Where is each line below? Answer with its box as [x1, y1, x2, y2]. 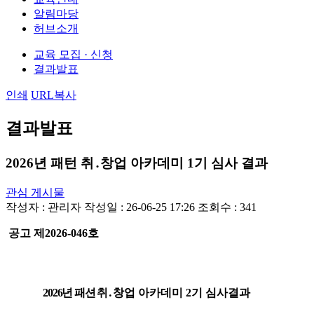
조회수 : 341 [198, 200, 257, 213]
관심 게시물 [6, 186, 64, 198]
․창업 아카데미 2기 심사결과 [107, 286, 251, 299]
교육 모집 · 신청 [34, 48, 113, 61]
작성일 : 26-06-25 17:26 [84, 200, 198, 213]
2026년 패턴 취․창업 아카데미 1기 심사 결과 [6, 155, 268, 170]
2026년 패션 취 [6, 286, 108, 299]
